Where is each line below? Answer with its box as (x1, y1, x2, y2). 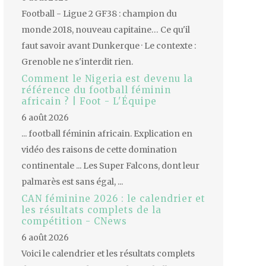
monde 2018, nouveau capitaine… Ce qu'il (21, 24, 190, 36)
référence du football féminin (21, 84, 171, 96)
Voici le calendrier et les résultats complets (21, 248, 195, 259)
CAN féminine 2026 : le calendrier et (21, 193, 205, 205)
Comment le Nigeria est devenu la (21, 73, 193, 85)
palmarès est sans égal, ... (21, 176, 123, 188)
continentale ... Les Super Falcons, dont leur (21, 160, 199, 172)
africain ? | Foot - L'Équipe (21, 96, 157, 107)
